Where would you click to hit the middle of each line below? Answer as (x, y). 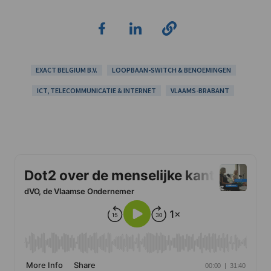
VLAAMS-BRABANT (200, 90)
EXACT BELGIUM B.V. (66, 70)
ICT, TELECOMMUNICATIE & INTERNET (96, 90)
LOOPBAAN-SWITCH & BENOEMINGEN (171, 70)
